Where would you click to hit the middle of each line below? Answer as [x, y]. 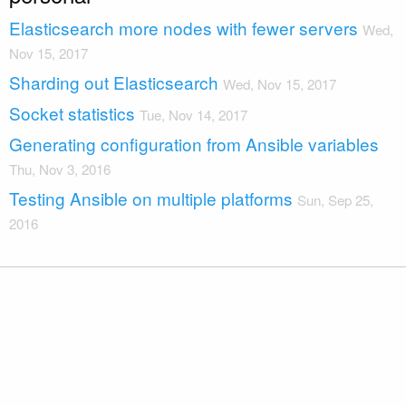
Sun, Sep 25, [335, 200]
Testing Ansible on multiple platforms [151, 198]
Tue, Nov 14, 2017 [193, 115]
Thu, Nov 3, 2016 [60, 169]
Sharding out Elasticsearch [114, 82]
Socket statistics [72, 113]
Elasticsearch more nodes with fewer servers [184, 28]
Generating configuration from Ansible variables [194, 144]
